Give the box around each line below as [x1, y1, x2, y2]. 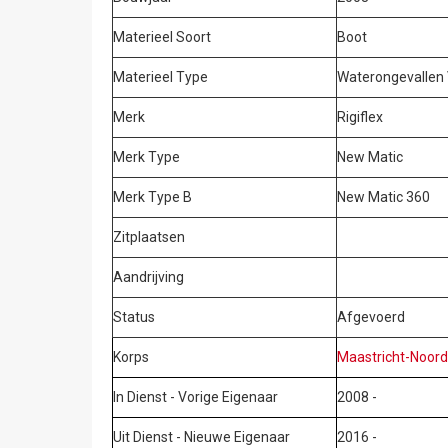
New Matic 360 [337, 188, 431, 205]
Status [113, 308, 155, 325]
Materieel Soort [113, 28, 211, 45]
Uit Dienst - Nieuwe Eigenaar [113, 428, 290, 445]
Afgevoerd [337, 308, 406, 325]
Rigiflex [337, 108, 384, 125]
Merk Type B [113, 188, 192, 205]
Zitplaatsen [113, 228, 185, 245]
